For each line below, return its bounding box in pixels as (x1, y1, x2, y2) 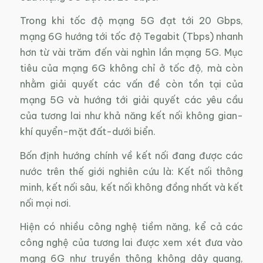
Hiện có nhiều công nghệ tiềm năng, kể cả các (19, 221, 244, 233)
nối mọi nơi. (19, 197, 71, 209)
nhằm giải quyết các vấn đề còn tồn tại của (19, 78, 244, 90)
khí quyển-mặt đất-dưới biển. (19, 126, 156, 138)
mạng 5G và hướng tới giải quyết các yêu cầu (19, 94, 244, 106)
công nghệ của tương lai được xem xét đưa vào (19, 237, 244, 249)
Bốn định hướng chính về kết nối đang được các (19, 149, 244, 161)
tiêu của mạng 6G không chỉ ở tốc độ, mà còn (19, 62, 244, 75)
